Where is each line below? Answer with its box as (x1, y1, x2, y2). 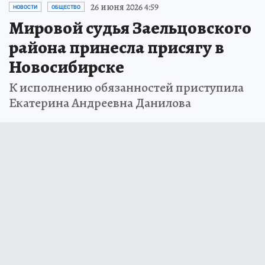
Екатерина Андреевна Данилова (9, 93, 191, 112)
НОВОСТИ (13, 4, 37, 10)
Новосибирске (9, 54, 124, 79)
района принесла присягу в (9, 35, 224, 59)
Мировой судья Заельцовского (9, 15, 251, 40)
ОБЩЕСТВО (51, 4, 80, 10)
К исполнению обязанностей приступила (9, 78, 244, 96)
